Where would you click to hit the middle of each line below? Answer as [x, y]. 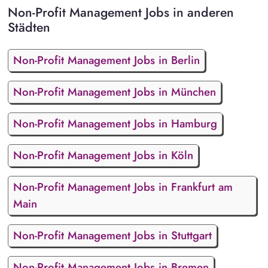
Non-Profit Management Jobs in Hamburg [115, 123]
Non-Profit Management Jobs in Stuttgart [112, 235]
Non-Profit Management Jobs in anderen [121, 13]
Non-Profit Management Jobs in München [114, 92]
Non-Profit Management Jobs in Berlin [106, 60]
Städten [29, 28]
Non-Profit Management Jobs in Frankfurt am [123, 187]
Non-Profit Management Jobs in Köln [103, 155]
